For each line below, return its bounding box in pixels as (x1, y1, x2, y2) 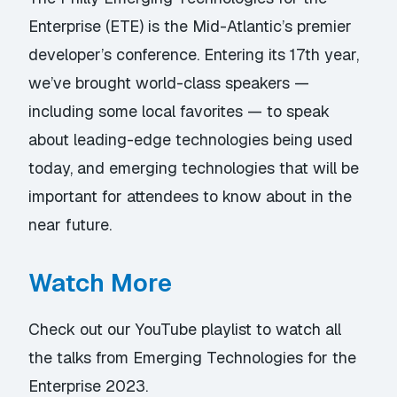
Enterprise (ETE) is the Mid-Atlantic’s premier (28, 16, 353, 37)
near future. (28, 214, 113, 236)
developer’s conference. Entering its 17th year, (28, 44, 360, 66)
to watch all (256, 318, 342, 339)
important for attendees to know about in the (28, 186, 353, 207)
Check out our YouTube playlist (28, 318, 257, 339)
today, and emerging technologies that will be (28, 158, 360, 179)
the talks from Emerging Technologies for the (28, 346, 357, 368)
